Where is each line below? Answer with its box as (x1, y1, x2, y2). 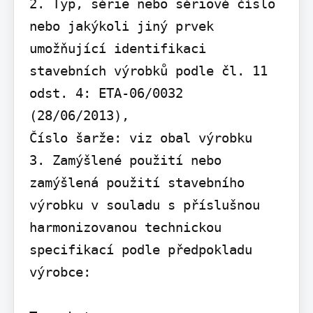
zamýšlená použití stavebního (29, 175, 245, 191)
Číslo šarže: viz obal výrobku (29, 130, 252, 146)
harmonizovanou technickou (29, 219, 221, 235)
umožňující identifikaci (29, 41, 206, 57)
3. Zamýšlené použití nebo (29, 152, 221, 168)
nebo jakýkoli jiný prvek (29, 18, 214, 34)
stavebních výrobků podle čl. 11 (29, 63, 268, 79)
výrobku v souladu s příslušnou (29, 197, 260, 213)
